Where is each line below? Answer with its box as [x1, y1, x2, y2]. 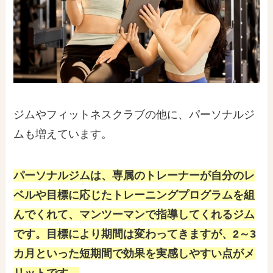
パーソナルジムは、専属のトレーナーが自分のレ [13, 169, 255, 182]
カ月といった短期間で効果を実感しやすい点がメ [13, 247, 255, 260]
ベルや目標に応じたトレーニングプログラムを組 [13, 188, 255, 201]
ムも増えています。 [13, 127, 113, 140]
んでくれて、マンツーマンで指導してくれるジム [13, 208, 255, 221]
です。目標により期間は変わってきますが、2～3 [13, 227, 257, 240]
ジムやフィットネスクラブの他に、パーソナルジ [13, 108, 255, 121]
